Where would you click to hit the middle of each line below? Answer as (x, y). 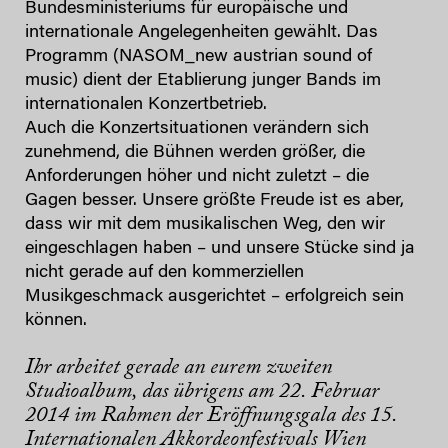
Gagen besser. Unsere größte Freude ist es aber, (214, 200)
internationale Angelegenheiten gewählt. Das (201, 32)
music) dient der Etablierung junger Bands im (203, 80)
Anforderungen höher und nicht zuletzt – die (197, 176)
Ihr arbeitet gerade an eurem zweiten (178, 367)
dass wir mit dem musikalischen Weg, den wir (205, 224)
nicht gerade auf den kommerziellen (164, 272)
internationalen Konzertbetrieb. (146, 104)
